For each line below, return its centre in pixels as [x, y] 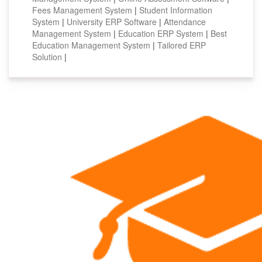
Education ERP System [162, 34]
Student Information [176, 10]
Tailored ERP [182, 45]
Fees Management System [83, 10]
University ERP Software [113, 22]
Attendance [185, 22]
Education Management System [92, 45]
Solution [48, 57]
